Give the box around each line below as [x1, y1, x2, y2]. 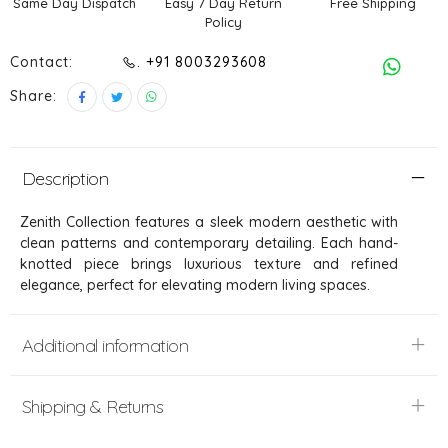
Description [22, 166, 109, 190]
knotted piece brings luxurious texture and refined [20, 254, 398, 273]
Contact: [10, 52, 73, 71]
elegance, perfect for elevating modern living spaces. [20, 275, 370, 294]
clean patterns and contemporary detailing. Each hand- [20, 233, 398, 252]
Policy [205, 13, 243, 30]
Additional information [22, 333, 189, 357]
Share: [10, 87, 57, 106]
